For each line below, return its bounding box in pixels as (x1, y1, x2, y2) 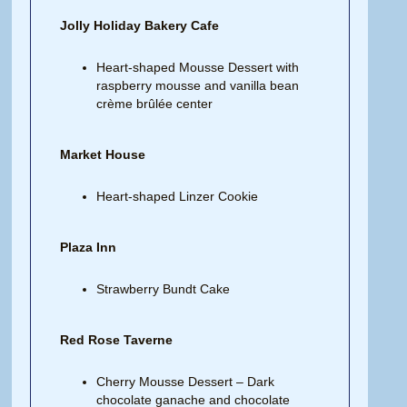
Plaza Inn (60, 239, 117, 254)
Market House (60, 146, 146, 162)
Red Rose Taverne (60, 332, 174, 347)
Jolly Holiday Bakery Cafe (60, 17, 220, 33)
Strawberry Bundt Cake (96, 281, 231, 296)
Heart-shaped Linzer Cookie (96, 188, 259, 203)
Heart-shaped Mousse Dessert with (96, 59, 300, 74)
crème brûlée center (96, 95, 213, 111)
